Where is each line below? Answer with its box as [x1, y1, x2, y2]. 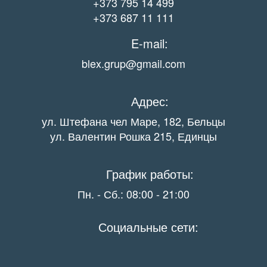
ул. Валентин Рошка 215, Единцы [50, 128, 217, 144]
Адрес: [131, 92, 169, 110]
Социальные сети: [98, 218, 198, 236]
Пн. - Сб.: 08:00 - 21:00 [77, 186, 190, 202]
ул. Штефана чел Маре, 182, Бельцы [42, 113, 225, 129]
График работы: [105, 165, 194, 183]
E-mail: [131, 35, 168, 52]
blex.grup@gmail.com [82, 55, 185, 72]
